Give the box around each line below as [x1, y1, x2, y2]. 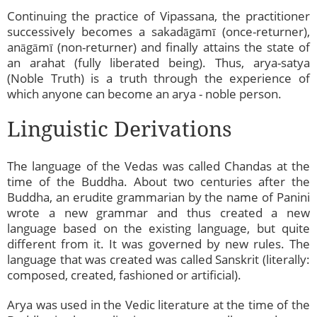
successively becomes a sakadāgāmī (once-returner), [7, 23, 310, 40]
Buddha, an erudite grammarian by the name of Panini [7, 189, 310, 206]
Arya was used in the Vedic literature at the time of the [7, 296, 310, 313]
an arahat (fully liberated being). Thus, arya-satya [7, 54, 310, 71]
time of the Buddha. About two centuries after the [7, 173, 310, 190]
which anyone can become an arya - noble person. [7, 86, 282, 103]
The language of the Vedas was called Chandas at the [7, 158, 310, 175]
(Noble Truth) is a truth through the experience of [7, 70, 310, 87]
